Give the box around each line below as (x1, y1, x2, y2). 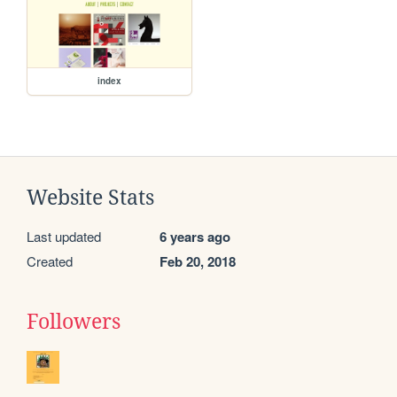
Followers (27, 310, 121, 334)
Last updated (27, 227, 101, 246)
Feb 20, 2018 (160, 252, 236, 272)
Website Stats (27, 186, 154, 210)
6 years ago (160, 227, 230, 247)
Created (27, 252, 73, 271)
